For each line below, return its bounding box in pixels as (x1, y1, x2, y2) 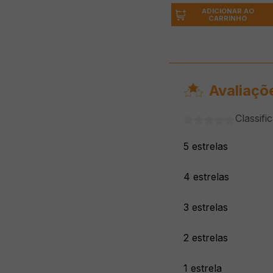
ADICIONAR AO (201, 7, 254, 16)
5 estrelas (183, 140, 228, 153)
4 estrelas (183, 171, 229, 183)
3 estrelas (183, 201, 228, 214)
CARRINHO (208, 14, 247, 23)
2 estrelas (183, 232, 228, 244)
